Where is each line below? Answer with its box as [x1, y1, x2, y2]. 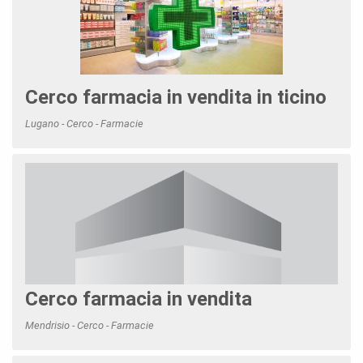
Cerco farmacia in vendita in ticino [25, 85, 327, 109]
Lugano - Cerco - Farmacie [25, 117, 143, 130]
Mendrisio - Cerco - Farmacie [25, 318, 154, 331]
